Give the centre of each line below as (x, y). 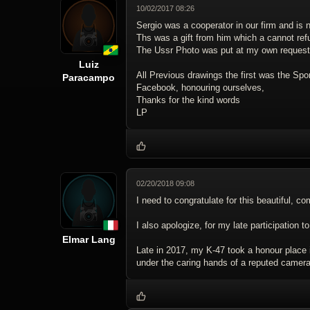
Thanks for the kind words (188, 100)
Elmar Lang (89, 240)
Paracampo (89, 78)
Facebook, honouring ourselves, (200, 88)
